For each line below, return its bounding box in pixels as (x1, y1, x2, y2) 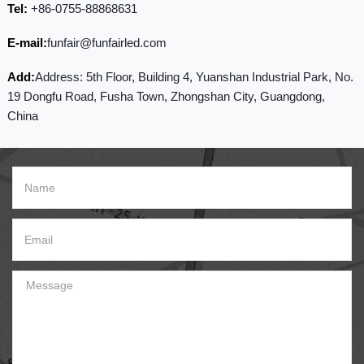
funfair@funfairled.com (46, 36, 167, 50)
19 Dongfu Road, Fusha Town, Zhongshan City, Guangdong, (6, 89, 325, 104)
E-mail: (6, 36, 47, 50)
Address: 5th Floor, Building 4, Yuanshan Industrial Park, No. (34, 70, 353, 84)
